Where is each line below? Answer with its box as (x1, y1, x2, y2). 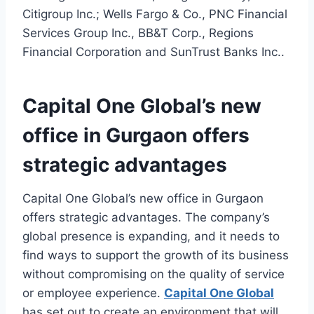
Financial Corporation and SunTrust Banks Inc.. (22, 45, 285, 60)
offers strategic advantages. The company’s (22, 210, 270, 225)
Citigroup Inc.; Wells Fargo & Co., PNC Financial (22, 7, 287, 22)
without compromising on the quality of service (22, 267, 285, 282)
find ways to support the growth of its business (22, 248, 289, 263)
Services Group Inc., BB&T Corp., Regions (22, 26, 254, 41)
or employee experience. (22, 286, 164, 301)
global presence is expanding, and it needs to (22, 229, 280, 244)
